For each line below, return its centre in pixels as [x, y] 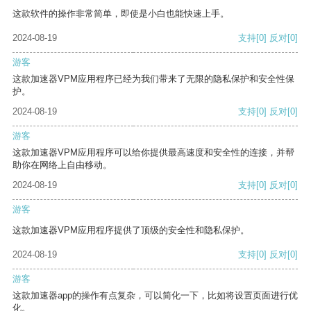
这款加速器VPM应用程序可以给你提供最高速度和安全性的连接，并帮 [153, 153]
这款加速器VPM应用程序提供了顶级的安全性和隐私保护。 [131, 230]
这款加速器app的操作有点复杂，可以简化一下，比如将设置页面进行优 [155, 296]
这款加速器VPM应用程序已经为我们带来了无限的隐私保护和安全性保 [153, 79]
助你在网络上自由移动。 [62, 165]
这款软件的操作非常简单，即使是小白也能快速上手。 [121, 14]
